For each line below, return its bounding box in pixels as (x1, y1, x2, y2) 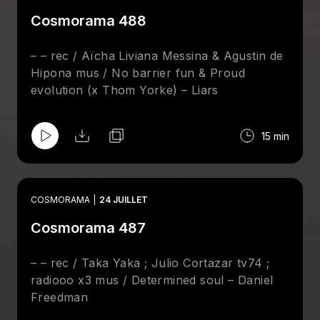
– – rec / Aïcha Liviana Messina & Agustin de (31, 49, 284, 63)
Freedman (31, 290, 89, 304)
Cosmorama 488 (31, 12, 146, 29)
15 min (261, 129, 289, 142)
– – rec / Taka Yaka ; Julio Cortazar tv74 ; (31, 256, 270, 270)
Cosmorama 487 (31, 219, 146, 236)
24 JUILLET (99, 194, 148, 205)
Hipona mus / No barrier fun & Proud (31, 66, 245, 80)
